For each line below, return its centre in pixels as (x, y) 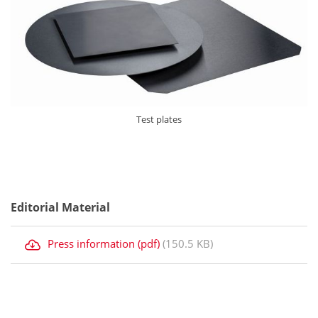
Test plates (159, 119)
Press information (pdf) (104, 243)
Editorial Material (60, 207)
